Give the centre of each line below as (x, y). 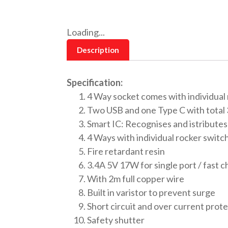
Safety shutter (116, 220)
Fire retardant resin (126, 151)
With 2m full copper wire (135, 178)
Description (98, 50)
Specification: (94, 82)
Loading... (85, 32)
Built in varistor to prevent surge (151, 192)
